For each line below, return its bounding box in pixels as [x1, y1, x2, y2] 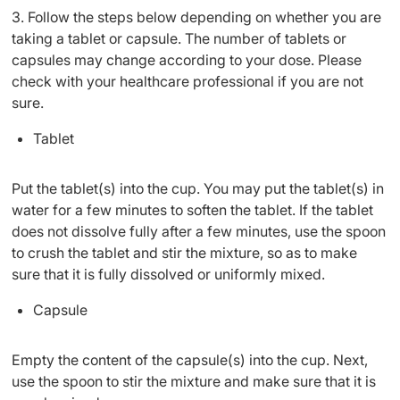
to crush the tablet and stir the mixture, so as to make [12, 244, 357, 262]
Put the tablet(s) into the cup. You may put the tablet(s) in [12, 179, 384, 197]
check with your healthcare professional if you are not [12, 72, 363, 90]
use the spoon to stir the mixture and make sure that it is [12, 372, 376, 390]
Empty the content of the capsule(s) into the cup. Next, [12, 351, 368, 369]
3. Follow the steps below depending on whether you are [12, 8, 381, 26]
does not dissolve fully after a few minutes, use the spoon [12, 222, 386, 240]
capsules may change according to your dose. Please [12, 51, 362, 69]
